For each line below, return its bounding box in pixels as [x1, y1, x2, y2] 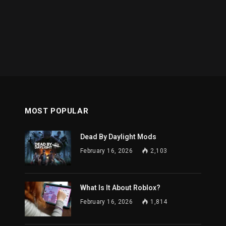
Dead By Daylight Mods [80, 133, 156, 141]
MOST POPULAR [25, 106, 89, 116]
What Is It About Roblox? [80, 184, 160, 192]
